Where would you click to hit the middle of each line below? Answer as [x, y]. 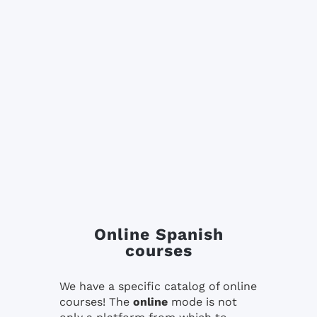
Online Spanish [158, 235]
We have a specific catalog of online [158, 287]
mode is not [202, 302]
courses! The [96, 302]
